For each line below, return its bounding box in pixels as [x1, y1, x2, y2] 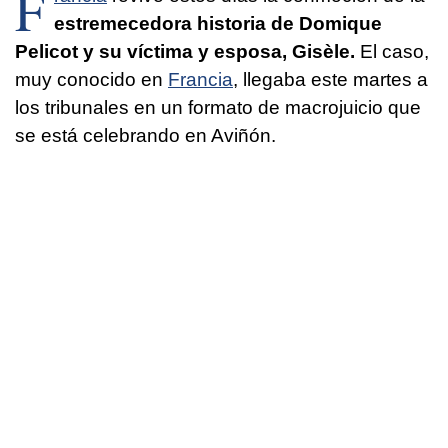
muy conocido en [15, 68, 168, 90]
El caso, [355, 40, 429, 62]
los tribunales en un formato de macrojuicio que [15, 96, 421, 118]
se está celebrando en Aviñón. [15, 124, 276, 146]
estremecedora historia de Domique [54, 12, 382, 34]
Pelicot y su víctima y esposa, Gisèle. [15, 40, 355, 62]
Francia [168, 68, 233, 90]
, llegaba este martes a [233, 68, 428, 90]
